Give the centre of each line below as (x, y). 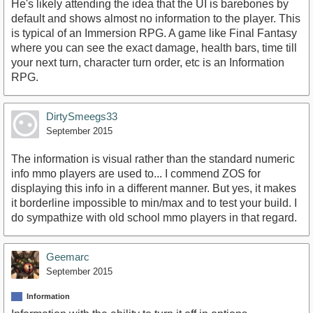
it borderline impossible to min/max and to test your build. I (154, 203)
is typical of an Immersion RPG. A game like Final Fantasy (154, 33)
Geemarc (68, 256)
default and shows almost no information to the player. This (156, 18)
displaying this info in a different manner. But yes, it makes (154, 188)
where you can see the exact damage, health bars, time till (154, 48)
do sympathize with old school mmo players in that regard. (154, 217)
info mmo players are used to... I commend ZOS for (136, 173)
